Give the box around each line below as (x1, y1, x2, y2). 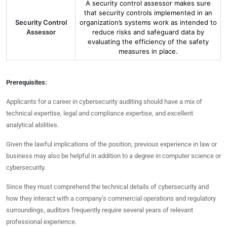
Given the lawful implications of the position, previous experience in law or (6, 140, 217, 148)
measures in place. (118, 47, 178, 55)
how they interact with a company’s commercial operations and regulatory (6, 195, 216, 202)
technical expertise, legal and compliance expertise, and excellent (6, 109, 193, 117)
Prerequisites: (6, 79, 47, 86)
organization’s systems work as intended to (79, 18, 217, 26)
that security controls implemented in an (84, 9, 212, 17)
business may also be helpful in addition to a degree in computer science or (6, 152, 221, 160)
